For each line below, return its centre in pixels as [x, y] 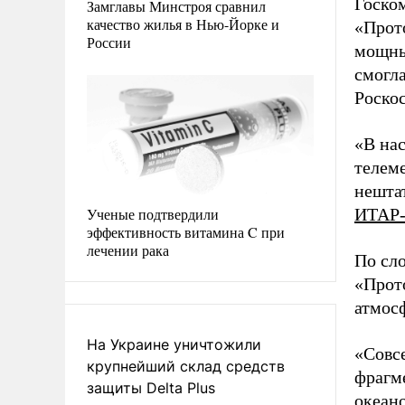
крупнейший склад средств [186, 366]
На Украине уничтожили [174, 344]
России [109, 42]
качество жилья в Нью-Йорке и [183, 24]
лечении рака [128, 250]
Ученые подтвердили [153, 213]
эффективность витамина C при [186, 231]
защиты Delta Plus [151, 387]
